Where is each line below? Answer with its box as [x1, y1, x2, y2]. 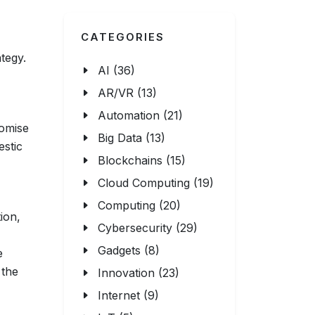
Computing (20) [98, 198, 181, 212]
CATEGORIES [81, 31, 165, 44]
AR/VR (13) [98, 86, 157, 100]
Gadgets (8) [98, 243, 160, 257]
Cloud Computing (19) [98, 176, 214, 190]
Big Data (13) [98, 131, 165, 145]
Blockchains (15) [98, 153, 186, 167]
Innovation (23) [98, 266, 179, 280]
